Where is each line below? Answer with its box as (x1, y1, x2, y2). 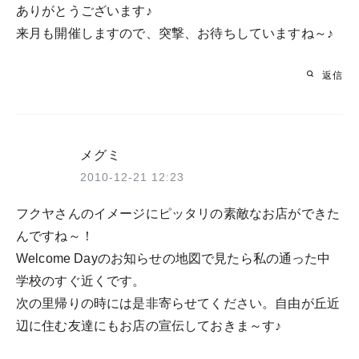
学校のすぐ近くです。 (16, 273, 146, 288)
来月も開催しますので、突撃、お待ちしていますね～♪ (16, 26, 333, 40)
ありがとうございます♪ (16, 3, 152, 18)
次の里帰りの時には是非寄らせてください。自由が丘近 (16, 296, 341, 310)
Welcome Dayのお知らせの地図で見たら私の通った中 (16, 251, 331, 265)
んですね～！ (16, 228, 94, 243)
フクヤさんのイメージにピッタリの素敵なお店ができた (16, 206, 340, 220)
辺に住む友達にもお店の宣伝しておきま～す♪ (16, 318, 282, 333)
